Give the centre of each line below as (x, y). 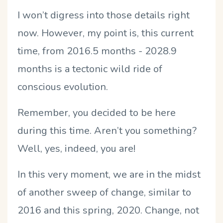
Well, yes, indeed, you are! (76, 148)
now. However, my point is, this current (106, 33)
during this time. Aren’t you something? (107, 130)
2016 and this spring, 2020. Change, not (108, 210)
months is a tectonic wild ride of (90, 69)
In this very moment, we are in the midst (109, 174)
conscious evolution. (63, 87)
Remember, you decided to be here (97, 112)
